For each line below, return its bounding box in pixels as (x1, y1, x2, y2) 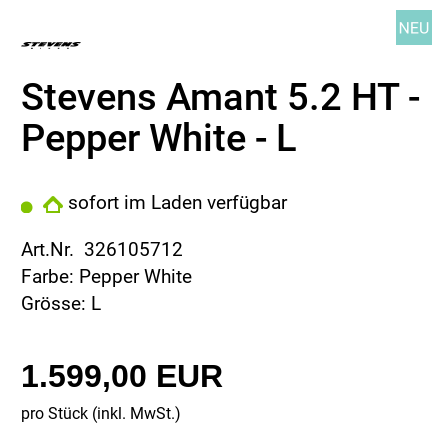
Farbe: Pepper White (21, 265, 192, 289)
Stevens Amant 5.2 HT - (21, 75, 420, 120)
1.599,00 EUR (21, 358, 223, 395)
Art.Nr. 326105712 (21, 238, 183, 262)
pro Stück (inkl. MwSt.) (21, 404, 181, 424)
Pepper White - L (21, 116, 297, 161)
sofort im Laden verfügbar (63, 191, 287, 215)
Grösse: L (21, 292, 101, 316)
